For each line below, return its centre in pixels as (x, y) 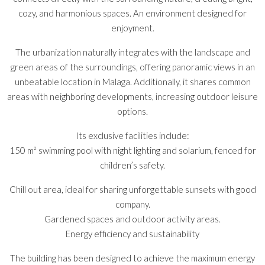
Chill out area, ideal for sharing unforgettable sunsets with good (132, 189)
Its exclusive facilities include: (132, 135)
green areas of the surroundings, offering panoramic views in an (132, 67)
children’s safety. (132, 165)
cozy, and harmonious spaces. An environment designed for (132, 13)
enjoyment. (132, 28)
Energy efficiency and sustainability (132, 233)
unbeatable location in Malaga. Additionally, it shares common (132, 81)
